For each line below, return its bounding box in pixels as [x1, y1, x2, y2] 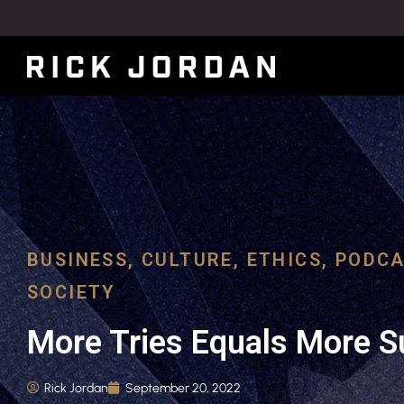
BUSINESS [27, 248, 129, 271]
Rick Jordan [44, 379, 108, 396]
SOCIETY [27, 280, 115, 303]
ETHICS [246, 248, 323, 271]
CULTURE [142, 248, 234, 271]
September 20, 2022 [125, 379, 241, 396]
